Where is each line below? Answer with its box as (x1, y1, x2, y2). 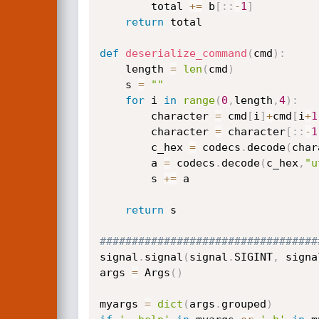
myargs (99, 298, 145, 310)
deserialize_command (125, 47, 247, 60)
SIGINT (234, 251, 273, 263)
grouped (221, 298, 266, 310)
